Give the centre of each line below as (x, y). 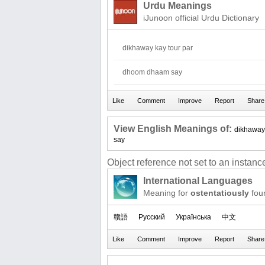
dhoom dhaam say (152, 72)
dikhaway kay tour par (158, 48)
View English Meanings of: (173, 129)
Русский (152, 217)
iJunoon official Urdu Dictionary (201, 18)
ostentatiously (220, 193)
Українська (193, 217)
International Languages (198, 181)
